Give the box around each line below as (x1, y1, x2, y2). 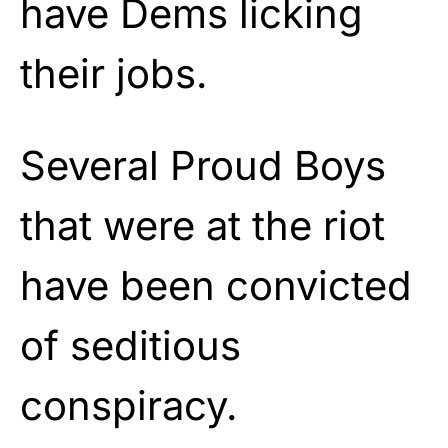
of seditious (20, 320, 241, 370)
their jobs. (20, 48, 208, 98)
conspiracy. (20, 380, 238, 430)
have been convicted (20, 260, 412, 310)
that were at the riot (20, 200, 385, 250)
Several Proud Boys (20, 140, 386, 190)
